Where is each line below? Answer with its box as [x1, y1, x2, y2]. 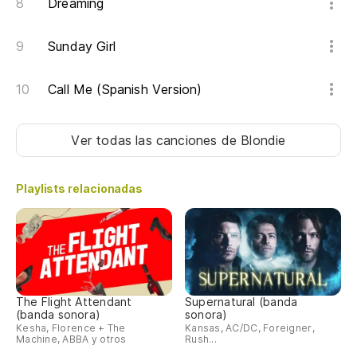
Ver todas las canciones [71, 132, 222, 149]
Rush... [185, 332, 217, 345]
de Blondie [221, 132, 286, 149]
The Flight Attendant [16, 294, 132, 308]
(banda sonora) [16, 307, 101, 321]
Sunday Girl [48, 38, 116, 55]
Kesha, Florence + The [16, 321, 126, 334]
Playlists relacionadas [16, 182, 143, 196]
